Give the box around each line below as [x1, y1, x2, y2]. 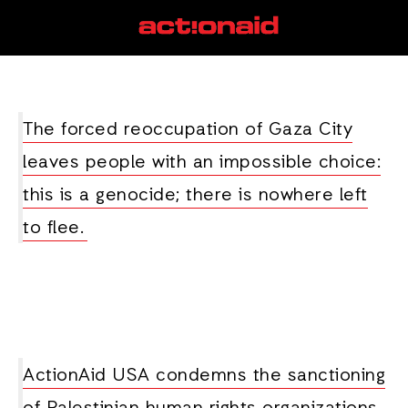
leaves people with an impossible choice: [23, 151, 381, 175]
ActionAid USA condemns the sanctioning [23, 364, 385, 388]
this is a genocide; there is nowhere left [23, 184, 368, 208]
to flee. [23, 217, 87, 240]
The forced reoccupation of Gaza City [23, 118, 352, 142]
